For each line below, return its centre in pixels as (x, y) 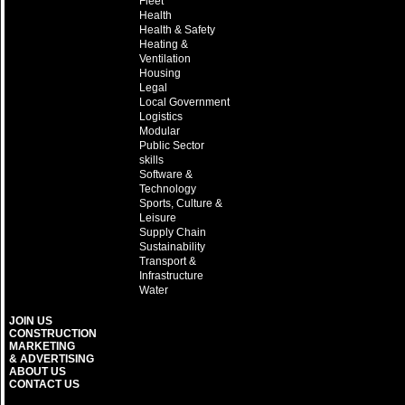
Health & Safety (178, 29)
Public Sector (172, 145)
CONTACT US (44, 384)
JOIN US (31, 320)
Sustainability (173, 246)
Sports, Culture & (181, 203)
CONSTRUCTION (53, 333)
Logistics (161, 116)
